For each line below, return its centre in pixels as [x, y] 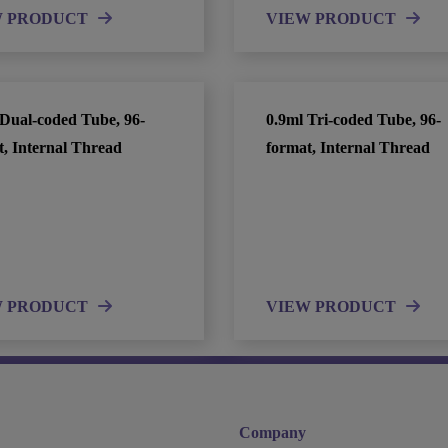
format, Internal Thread [348, 147]
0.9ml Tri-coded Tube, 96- [353, 119]
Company [272, 432]
